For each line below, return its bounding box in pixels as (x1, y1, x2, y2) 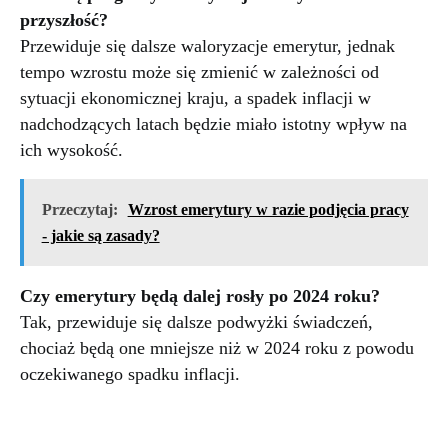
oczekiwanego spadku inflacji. (20, 364, 240, 385)
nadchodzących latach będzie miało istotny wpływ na (20, 113, 407, 134)
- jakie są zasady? (41, 227, 160, 245)
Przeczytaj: (41, 201, 118, 219)
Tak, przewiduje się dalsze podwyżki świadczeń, (20, 312, 373, 333)
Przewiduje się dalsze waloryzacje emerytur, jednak (20, 35, 395, 56)
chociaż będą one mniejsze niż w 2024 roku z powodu (20, 338, 414, 359)
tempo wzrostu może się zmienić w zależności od (20, 61, 379, 82)
